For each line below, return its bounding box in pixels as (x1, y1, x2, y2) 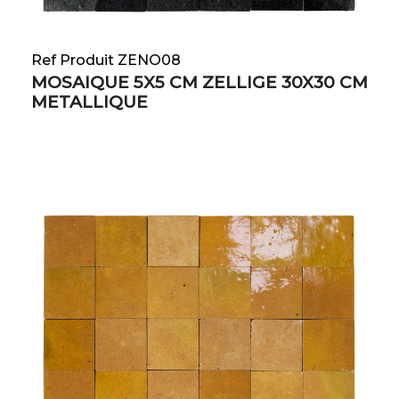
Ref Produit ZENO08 (31, 52, 181, 69)
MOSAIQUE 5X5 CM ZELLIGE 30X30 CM (31, 72, 368, 94)
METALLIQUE (31, 92, 148, 113)
